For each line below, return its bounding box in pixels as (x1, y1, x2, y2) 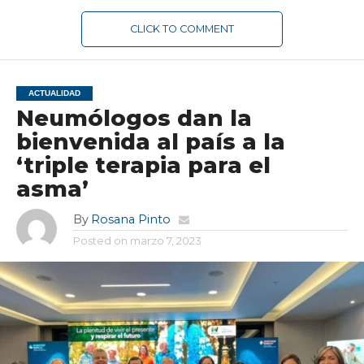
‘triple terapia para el (15, 152, 271, 179)
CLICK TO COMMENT (129, 23, 234, 35)
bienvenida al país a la (15, 128, 285, 155)
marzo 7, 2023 (129, 235, 201, 247)
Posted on (72, 235, 128, 247)
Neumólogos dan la (15, 105, 252, 132)
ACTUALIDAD (28, 89, 80, 97)
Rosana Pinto (90, 212, 171, 227)
